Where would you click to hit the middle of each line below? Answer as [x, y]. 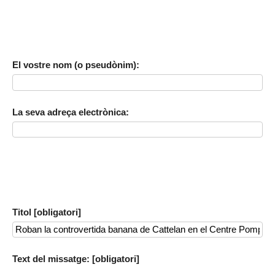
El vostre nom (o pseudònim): [76, 65]
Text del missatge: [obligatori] [76, 259]
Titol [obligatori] [47, 212]
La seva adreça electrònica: [71, 112]
